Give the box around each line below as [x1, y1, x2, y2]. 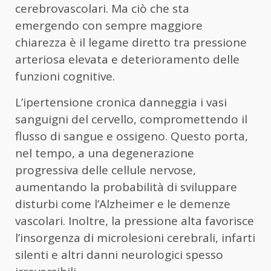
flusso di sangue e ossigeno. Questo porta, [15, 128, 248, 144]
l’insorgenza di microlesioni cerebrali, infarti [15, 229, 255, 246]
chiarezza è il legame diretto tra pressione [15, 34, 247, 50]
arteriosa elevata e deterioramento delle [15, 51, 240, 67]
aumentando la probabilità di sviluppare [15, 178, 237, 195]
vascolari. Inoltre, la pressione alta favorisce [15, 212, 254, 229]
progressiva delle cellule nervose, [15, 162, 196, 178]
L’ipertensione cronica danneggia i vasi [15, 94, 227, 110]
